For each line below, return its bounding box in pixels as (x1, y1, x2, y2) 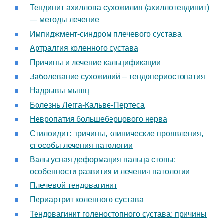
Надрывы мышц (30, 86, 89, 95)
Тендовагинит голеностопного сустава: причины (30, 209, 207, 218)
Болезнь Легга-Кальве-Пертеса (30, 101, 145, 110)
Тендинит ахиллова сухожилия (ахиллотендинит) (30, 3, 209, 12)
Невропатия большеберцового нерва (30, 114, 167, 123)
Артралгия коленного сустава (30, 43, 138, 52)
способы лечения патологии (30, 141, 133, 149)
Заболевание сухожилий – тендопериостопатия (30, 72, 205, 81)
